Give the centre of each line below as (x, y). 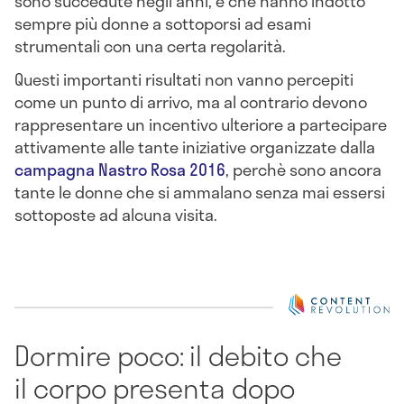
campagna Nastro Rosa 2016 (120, 170)
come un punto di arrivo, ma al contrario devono (191, 102)
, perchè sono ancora (303, 170)
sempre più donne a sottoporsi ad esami (163, 23)
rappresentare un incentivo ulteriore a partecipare (201, 125)
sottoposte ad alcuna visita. (116, 215)
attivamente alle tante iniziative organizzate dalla (195, 147)
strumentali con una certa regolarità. (150, 46)
